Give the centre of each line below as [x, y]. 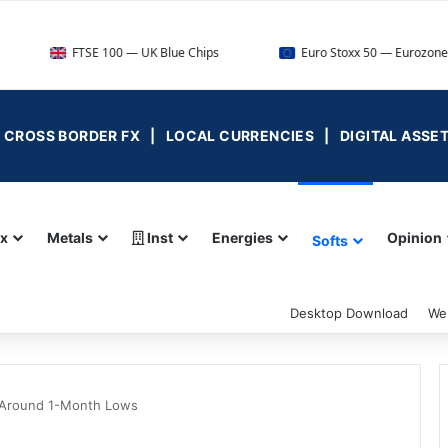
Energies [242, 237]
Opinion [414, 237]
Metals [70, 237]
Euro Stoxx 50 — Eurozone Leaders [321, 52]
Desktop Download [349, 312]
